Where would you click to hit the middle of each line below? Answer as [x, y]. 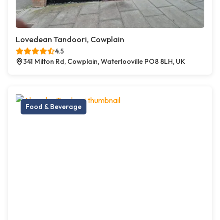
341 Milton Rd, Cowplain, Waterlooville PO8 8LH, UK [104, 62]
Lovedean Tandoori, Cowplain [70, 40]
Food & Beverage [54, 107]
